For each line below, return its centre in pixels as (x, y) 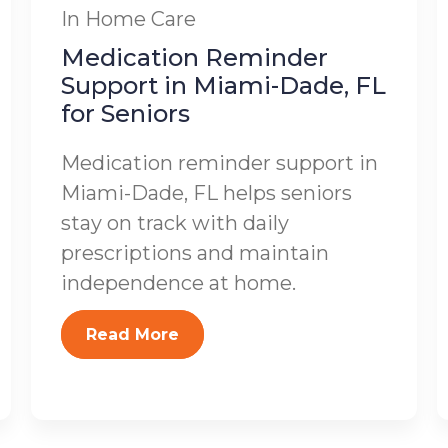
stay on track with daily (174, 223)
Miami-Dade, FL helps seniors (206, 193)
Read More (132, 334)
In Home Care (128, 19)
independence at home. (178, 283)
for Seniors (125, 113)
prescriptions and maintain (194, 253)
